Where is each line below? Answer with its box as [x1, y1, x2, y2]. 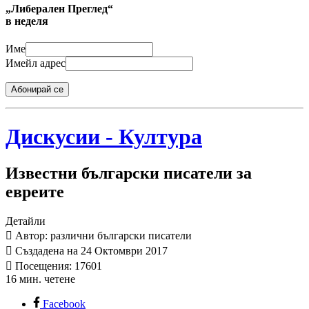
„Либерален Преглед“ [6, 2, 113, 14]
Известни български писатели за [6, 164, 252, 183]
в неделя [6, 14, 48, 27]
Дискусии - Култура [6, 123, 202, 149]
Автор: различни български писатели [12, 229, 192, 241]
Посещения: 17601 [12, 259, 102, 272]
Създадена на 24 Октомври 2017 [12, 244, 168, 257]
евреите [6, 183, 64, 201]
